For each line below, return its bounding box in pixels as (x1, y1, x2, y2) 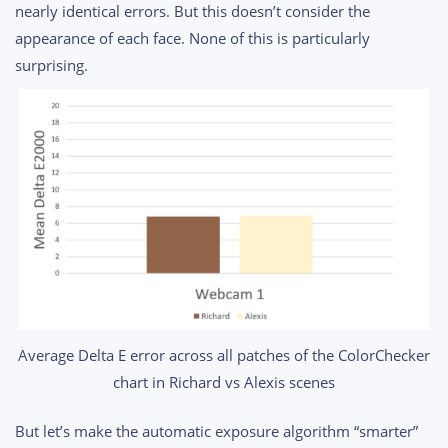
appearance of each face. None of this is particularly (15, 28, 370, 49)
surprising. (15, 55, 88, 76)
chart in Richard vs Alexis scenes (113, 371, 335, 392)
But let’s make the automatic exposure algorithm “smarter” (15, 421, 418, 442)
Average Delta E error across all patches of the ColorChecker (18, 344, 430, 365)
